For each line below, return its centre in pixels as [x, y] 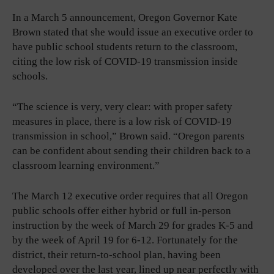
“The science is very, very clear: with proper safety [122, 106]
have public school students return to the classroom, [125, 46]
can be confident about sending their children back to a [131, 150]
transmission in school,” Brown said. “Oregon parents [128, 136]
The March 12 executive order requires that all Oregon [130, 196]
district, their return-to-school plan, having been [117, 254]
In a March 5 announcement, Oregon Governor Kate [125, 17]
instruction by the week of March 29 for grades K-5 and [133, 225]
